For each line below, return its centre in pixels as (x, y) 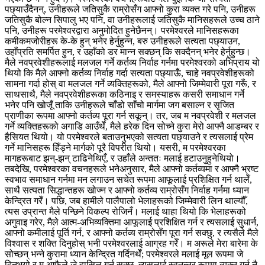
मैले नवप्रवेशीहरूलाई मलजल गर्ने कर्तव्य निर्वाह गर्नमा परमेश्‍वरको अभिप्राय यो (132, 62)
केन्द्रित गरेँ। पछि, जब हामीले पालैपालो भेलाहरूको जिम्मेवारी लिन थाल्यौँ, (126, 201)
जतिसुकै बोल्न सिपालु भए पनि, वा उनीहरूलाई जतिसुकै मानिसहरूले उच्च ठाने (132, 20)
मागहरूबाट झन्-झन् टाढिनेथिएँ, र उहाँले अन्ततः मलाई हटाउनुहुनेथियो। (122, 158)
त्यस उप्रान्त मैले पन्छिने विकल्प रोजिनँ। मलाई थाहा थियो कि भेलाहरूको (125, 211)
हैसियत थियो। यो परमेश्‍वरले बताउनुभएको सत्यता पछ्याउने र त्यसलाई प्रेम (129, 137)
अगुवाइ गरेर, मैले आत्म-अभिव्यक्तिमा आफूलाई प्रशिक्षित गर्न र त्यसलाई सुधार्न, (132, 222)
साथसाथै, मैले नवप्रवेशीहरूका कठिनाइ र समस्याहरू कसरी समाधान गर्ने (125, 94)
